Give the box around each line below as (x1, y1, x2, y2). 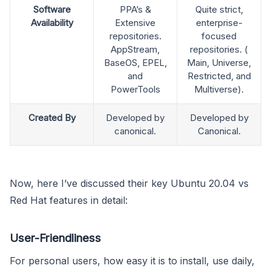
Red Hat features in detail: (10, 194, 128, 206)
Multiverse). (194, 83, 244, 95)
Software (33, 3, 71, 15)
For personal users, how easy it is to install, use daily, (10, 254, 255, 267)
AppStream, (111, 43, 160, 55)
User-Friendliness (10, 230, 101, 244)
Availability (30, 16, 73, 28)
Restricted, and (187, 70, 251, 82)
